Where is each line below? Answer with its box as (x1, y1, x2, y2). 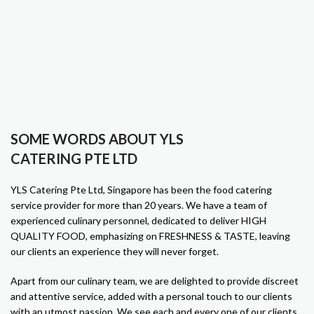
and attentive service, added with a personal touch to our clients (11, 289, 293, 302)
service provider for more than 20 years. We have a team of (11, 198, 268, 211)
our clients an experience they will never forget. (11, 245, 219, 257)
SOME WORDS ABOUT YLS (11, 130, 184, 147)
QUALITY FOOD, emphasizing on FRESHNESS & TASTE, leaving (11, 229, 291, 242)
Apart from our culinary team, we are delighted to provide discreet (11, 274, 299, 287)
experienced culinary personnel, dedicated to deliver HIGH (11, 214, 267, 226)
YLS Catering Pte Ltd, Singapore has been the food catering (11, 183, 273, 196)
